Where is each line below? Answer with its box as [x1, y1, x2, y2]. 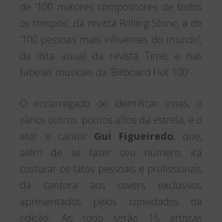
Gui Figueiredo [94, 129, 174, 143]
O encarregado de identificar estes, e [20, 96, 202, 110]
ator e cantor [20, 129, 94, 143]
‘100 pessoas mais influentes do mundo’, [20, 32, 202, 46]
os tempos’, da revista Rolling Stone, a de [20, 16, 202, 30]
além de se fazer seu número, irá [20, 145, 202, 159]
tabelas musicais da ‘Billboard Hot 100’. [20, 65, 192, 79]
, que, [173, 129, 203, 143]
